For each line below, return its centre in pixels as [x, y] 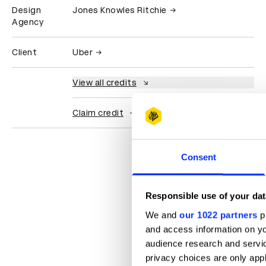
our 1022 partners [218, 215]
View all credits [104, 83]
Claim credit [98, 113]
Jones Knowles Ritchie [120, 10]
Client [24, 52]
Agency [28, 22]
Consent [199, 157]
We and [162, 215]
